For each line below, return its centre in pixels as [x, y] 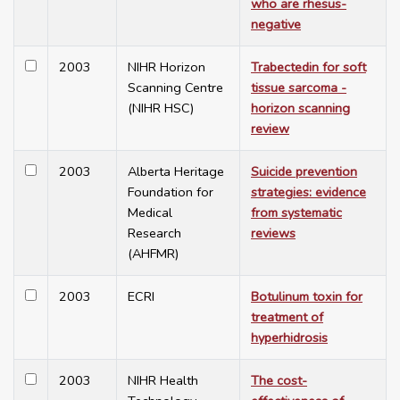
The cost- [279, 381]
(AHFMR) [153, 254]
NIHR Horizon [167, 67]
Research [154, 233]
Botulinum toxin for [307, 297]
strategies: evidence [308, 192]
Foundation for [171, 192]
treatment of [287, 317]
